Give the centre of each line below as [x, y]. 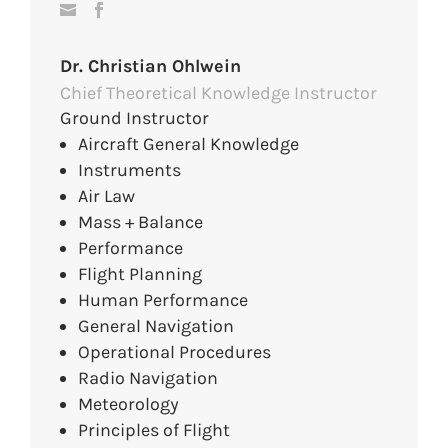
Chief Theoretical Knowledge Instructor [218, 93]
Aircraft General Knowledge [188, 144]
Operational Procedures [174, 352]
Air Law [106, 196]
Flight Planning [139, 274]
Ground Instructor [134, 118]
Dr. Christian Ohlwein [150, 65]
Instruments [129, 170]
